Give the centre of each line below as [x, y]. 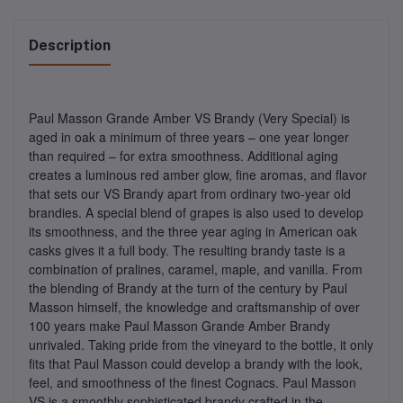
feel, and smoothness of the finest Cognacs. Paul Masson [193, 383]
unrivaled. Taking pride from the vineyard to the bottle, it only [201, 345]
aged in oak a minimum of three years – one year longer [189, 137]
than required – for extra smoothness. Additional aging [184, 156]
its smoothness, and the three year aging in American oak [193, 232]
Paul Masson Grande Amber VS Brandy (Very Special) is [189, 118]
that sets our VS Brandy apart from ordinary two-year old [190, 194]
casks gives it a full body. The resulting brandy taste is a [187, 251]
